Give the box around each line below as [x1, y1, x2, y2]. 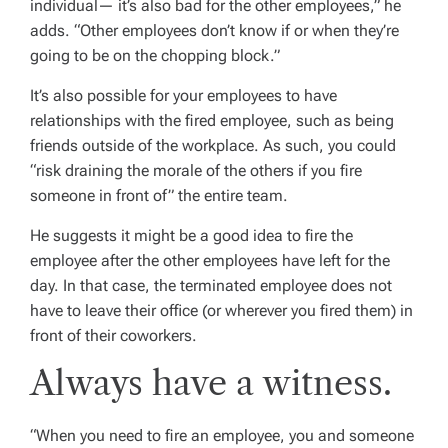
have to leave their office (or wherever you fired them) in [30, 300, 413, 320]
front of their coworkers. [30, 325, 197, 345]
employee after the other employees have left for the [30, 250, 390, 270]
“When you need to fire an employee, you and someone [30, 425, 414, 445]
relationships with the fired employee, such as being [30, 110, 394, 130]
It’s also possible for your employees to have [30, 85, 337, 105]
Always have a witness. [30, 361, 392, 404]
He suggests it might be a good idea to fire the [30, 225, 353, 245]
